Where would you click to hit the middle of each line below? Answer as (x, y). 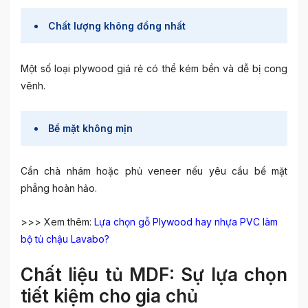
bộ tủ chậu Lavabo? (65, 239)
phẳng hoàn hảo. (59, 188)
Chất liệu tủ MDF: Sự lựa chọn (154, 275)
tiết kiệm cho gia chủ (109, 296)
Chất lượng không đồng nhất (117, 26)
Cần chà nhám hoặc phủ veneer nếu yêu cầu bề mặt (154, 171)
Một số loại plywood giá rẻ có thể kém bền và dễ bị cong (154, 68)
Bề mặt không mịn (90, 128)
